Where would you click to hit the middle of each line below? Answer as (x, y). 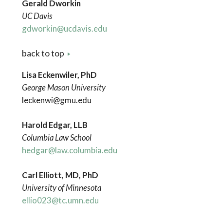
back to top (43, 54)
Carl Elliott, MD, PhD (60, 175)
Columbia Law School (56, 138)
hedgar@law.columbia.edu (69, 150)
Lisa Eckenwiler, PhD (59, 75)
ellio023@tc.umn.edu (60, 200)
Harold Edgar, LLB (54, 125)
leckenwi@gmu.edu (56, 100)
